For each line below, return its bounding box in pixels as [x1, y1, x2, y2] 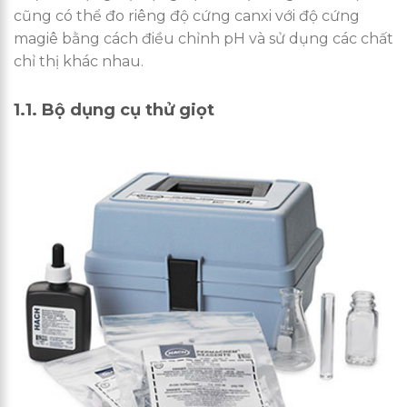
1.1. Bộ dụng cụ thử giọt [14, 99, 214, 120]
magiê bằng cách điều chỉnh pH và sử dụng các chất [14, 29, 393, 47]
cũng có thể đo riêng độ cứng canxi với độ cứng [14, 6, 360, 25]
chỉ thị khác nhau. [14, 52, 144, 70]
